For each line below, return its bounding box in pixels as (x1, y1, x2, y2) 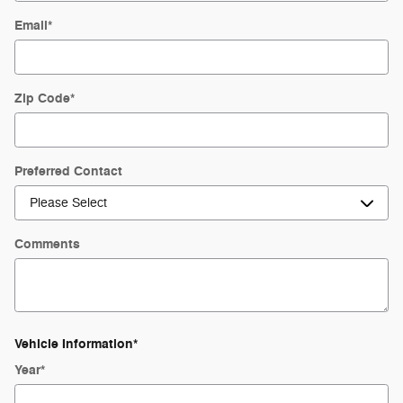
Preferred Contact (14, 163, 122, 180)
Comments (14, 236, 80, 253)
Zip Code (14, 90, 70, 107)
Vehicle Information (14, 335, 133, 353)
